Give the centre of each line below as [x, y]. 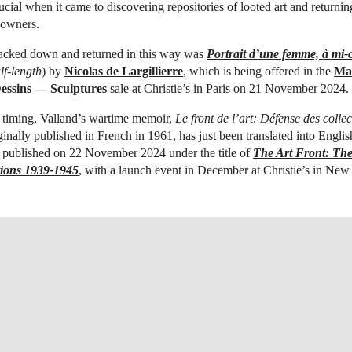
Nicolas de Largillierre [124, 71]
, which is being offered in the [258, 71]
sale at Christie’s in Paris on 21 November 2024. [228, 88]
